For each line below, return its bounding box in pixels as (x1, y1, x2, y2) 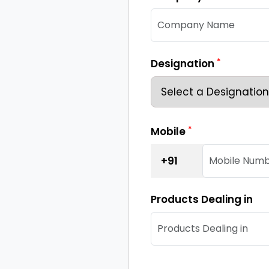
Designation (151, 56, 217, 71)
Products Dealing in (151, 192, 253, 207)
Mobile (151, 124, 188, 139)
